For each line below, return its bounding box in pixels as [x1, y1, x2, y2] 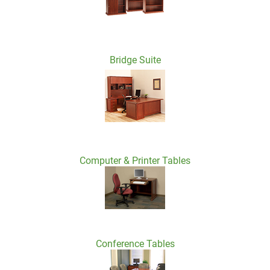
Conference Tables [95, 238, 175, 250]
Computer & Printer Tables [80, 155, 190, 166]
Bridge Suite [109, 54, 161, 66]
